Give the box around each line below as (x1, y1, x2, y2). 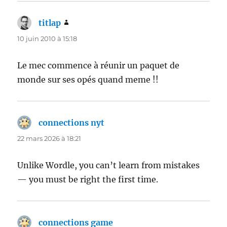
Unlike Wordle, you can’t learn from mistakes (17, 160, 200, 171)
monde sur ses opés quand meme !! (17, 74, 159, 85)
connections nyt (39, 118, 105, 128)
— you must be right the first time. (17, 174, 159, 185)
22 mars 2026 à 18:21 (17, 134, 82, 143)
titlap (39, 18, 61, 28)
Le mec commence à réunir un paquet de (17, 60, 180, 71)
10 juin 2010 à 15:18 (17, 34, 78, 43)
